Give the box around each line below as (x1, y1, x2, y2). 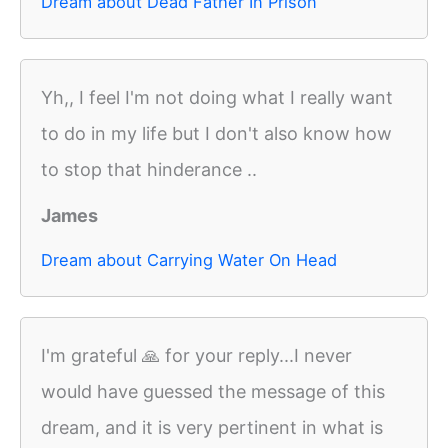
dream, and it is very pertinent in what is (41, 417, 383, 439)
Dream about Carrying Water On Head (41, 250, 337, 271)
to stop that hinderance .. (41, 159, 257, 181)
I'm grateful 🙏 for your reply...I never (41, 345, 352, 367)
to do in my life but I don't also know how (41, 123, 392, 145)
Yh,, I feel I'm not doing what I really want (41, 87, 393, 109)
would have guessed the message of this (41, 381, 385, 403)
